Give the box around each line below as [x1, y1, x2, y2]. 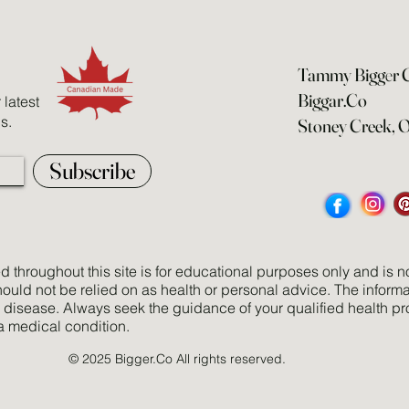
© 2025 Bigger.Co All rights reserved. [68, 350, 286, 367]
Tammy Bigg [298, 62, 386, 86]
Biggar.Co [298, 88, 368, 111]
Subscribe [49, 156, 135, 184]
